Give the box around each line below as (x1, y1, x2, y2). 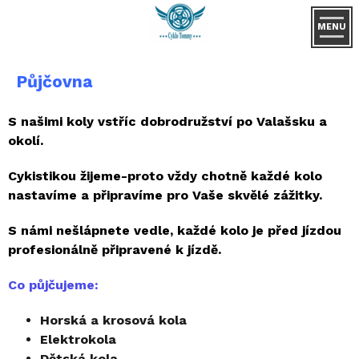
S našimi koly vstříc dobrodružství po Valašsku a (8, 114, 327, 129)
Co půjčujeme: (8, 277, 99, 292)
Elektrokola (40, 332, 116, 347)
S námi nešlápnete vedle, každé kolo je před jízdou (8, 223, 341, 238)
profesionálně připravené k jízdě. (8, 242, 221, 257)
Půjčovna (16, 71, 92, 91)
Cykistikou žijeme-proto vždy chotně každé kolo (8, 168, 322, 184)
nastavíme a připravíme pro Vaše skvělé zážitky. (8, 188, 322, 203)
